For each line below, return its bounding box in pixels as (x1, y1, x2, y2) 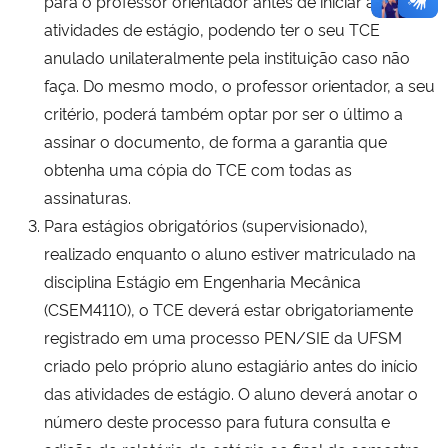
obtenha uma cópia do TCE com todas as (44, 157, 352, 180)
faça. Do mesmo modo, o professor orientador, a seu (44, 73, 435, 96)
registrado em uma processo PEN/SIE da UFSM (44, 325, 402, 348)
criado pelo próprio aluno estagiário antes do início (44, 353, 418, 376)
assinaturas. (44, 185, 131, 208)
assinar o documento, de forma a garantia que (44, 129, 387, 152)
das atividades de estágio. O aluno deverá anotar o (44, 381, 418, 404)
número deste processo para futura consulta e (44, 409, 390, 432)
